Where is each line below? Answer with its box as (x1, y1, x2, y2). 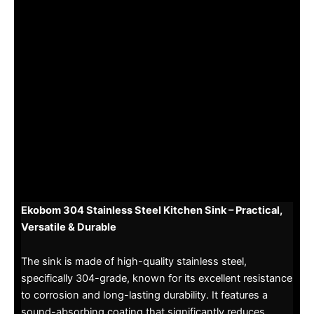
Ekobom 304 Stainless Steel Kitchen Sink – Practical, (21, 203, 282, 217)
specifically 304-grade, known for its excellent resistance (21, 272, 292, 285)
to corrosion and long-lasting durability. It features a (21, 289, 268, 302)
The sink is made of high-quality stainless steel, (21, 255, 247, 268)
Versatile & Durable (21, 220, 116, 233)
